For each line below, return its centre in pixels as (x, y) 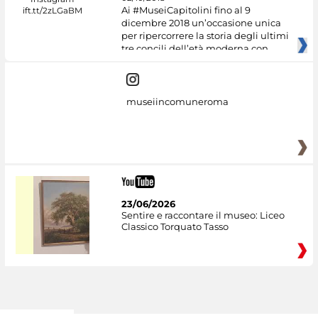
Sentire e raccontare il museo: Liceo (203, 215)
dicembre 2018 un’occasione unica (201, 22)
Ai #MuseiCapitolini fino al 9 (186, 10)
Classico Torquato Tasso (175, 226)
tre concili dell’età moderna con (194, 48)
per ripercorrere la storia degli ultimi (205, 35)
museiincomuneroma (177, 102)
